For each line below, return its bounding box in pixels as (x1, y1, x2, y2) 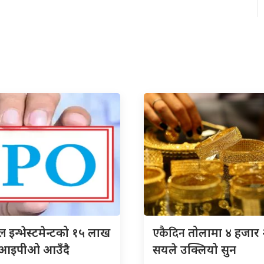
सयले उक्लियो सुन (153, 241, 236, 258)
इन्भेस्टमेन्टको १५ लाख (9, 224, 110, 240)
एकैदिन (153, 223, 188, 243)
